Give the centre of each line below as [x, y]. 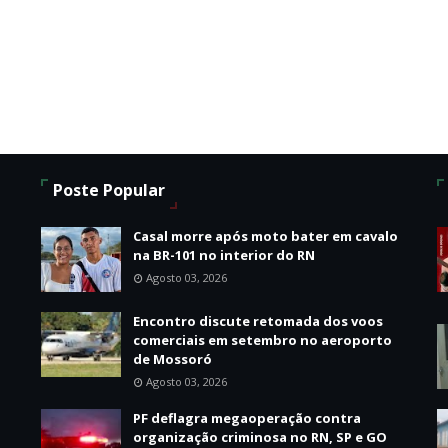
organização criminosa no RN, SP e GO [259, 437]
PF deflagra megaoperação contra [246, 418]
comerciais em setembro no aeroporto [262, 340]
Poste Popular [108, 190]
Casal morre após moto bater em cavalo [265, 236]
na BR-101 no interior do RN [223, 255]
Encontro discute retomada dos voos [257, 321]
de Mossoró [172, 359]
